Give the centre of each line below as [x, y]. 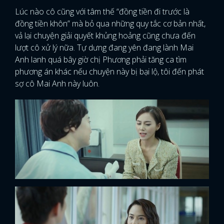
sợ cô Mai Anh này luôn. [57, 84]
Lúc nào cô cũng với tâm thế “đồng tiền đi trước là [102, 12]
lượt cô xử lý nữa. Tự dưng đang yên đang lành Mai [104, 48]
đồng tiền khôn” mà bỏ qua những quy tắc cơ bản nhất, [110, 24]
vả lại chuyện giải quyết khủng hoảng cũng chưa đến [105, 36]
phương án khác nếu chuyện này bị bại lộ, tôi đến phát [109, 72]
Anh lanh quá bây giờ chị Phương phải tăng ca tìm [101, 60]
